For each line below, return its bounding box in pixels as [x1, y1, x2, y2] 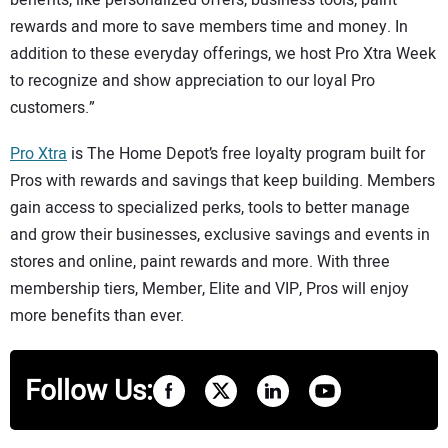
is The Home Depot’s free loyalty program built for [67, 142, 425, 167]
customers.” [10, 95, 99, 120]
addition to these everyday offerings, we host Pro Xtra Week [10, 41, 436, 66]
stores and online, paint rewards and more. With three [10, 250, 390, 275]
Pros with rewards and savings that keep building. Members [10, 169, 435, 194]
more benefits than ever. [10, 304, 188, 329]
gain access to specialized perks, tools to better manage [10, 196, 410, 221]
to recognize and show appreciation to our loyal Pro [10, 68, 375, 93]
